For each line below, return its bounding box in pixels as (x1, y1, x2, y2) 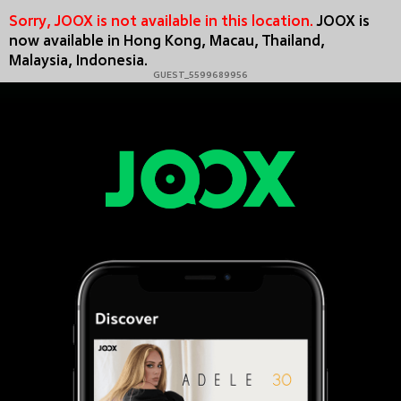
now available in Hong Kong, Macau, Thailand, (9, 34, 325, 50)
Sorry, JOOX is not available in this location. (9, 14, 313, 30)
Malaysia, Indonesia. (9, 54, 148, 70)
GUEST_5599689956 (153, 71, 248, 81)
